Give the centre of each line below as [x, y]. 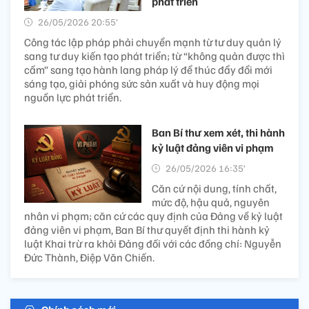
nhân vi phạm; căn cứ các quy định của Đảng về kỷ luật [153, 216]
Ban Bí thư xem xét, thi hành [218, 132]
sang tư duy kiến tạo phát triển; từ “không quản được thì [154, 56]
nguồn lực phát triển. [73, 97]
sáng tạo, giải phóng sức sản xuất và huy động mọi [142, 83]
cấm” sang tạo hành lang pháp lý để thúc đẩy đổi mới [148, 69]
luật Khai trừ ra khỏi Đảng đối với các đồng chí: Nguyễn [153, 243]
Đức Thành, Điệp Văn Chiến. [89, 257]
